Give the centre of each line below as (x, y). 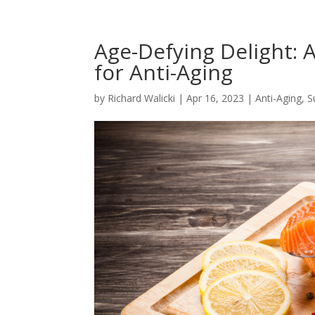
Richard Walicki (142, 98)
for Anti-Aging (164, 72)
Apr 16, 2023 (216, 98)
